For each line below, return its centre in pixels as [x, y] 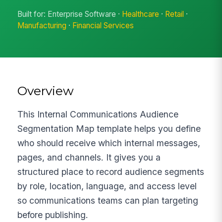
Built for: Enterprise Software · [70, 14]
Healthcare [141, 14]
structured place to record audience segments [111, 171]
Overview [46, 90]
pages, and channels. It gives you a [89, 157]
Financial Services [103, 26]
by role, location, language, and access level [107, 186]
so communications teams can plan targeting [108, 200]
